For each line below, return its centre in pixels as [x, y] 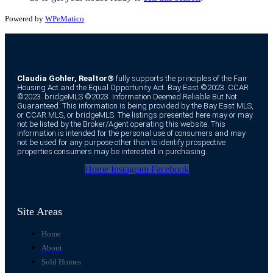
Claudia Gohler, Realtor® [66, 79]
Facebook [170, 169]
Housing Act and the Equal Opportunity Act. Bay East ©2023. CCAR [133, 88]
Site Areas [40, 212]
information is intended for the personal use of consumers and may [131, 133]
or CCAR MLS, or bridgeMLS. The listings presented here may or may [135, 115]
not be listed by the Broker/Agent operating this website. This [121, 124]
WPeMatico [65, 19]
